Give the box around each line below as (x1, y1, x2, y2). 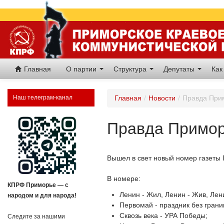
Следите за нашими (7, 213, 65, 220)
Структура (113, 65, 148, 73)
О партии (66, 65, 98, 73)
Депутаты (163, 65, 196, 73)
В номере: (107, 174, 143, 182)
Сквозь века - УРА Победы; (119, 211, 210, 219)
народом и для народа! (7, 192, 76, 199)
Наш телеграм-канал (13, 94, 72, 101)
